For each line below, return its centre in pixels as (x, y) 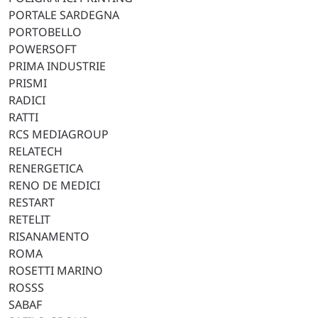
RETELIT (29, 219)
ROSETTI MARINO (56, 270)
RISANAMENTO (49, 236)
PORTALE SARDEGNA (64, 15)
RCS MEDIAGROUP (59, 134)
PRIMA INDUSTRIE (57, 66)
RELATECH (35, 151)
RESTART (32, 202)
